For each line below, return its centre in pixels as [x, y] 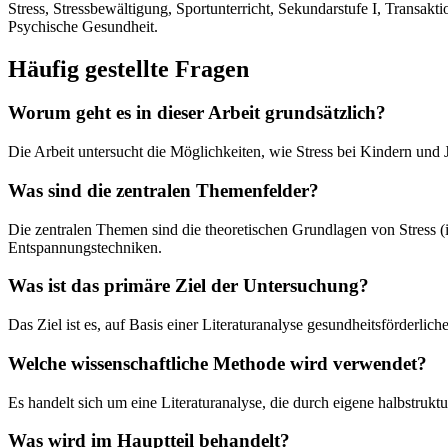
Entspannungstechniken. [85, 247]
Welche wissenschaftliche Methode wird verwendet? [217, 363]
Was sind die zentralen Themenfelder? [163, 190]
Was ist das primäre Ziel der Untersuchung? [188, 286]
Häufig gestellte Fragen [128, 68]
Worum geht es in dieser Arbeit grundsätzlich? [197, 113]
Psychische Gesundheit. [83, 26]
